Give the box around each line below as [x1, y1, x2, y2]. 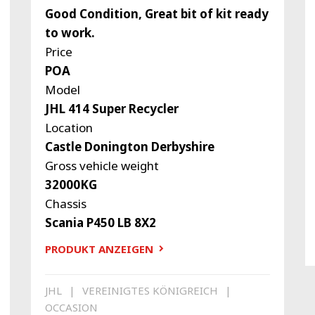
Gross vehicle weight [44, 157, 159, 174]
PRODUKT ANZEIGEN [44, 241, 153, 256]
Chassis [44, 195, 86, 212]
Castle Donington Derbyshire [44, 138, 214, 155]
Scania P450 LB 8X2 [44, 214, 156, 231]
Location [44, 119, 93, 136]
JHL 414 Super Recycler [44, 100, 179, 117]
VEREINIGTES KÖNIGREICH [82, 283, 218, 298]
